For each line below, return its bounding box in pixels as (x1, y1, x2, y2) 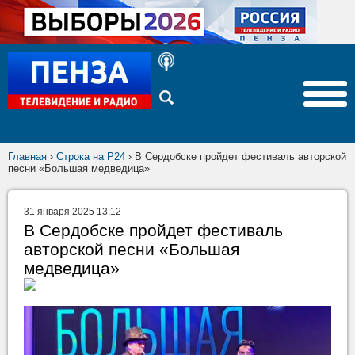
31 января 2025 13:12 (24, 206, 121, 217)
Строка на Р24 (56, 151, 125, 162)
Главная (8, 151, 47, 162)
